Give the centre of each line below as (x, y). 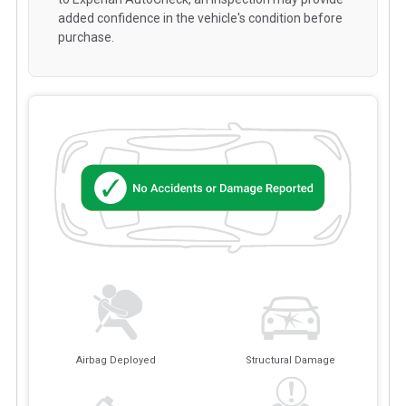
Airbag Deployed (116, 361)
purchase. (86, 37)
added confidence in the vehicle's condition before (200, 18)
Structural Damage (290, 361)
